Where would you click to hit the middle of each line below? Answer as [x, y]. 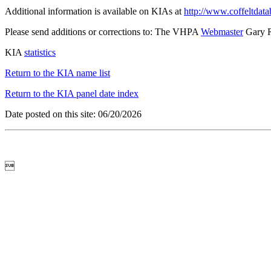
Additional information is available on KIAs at [94, 11]
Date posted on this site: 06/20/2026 [73, 114]
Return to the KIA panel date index [72, 94]
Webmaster [222, 32]
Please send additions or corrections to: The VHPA [103, 32]
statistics [40, 53]
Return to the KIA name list [57, 73]
